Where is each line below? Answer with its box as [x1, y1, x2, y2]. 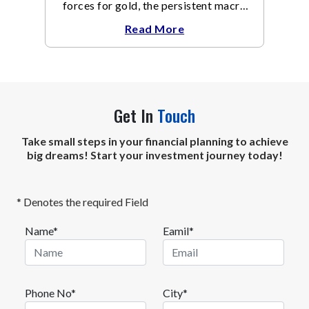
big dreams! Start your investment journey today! [26, 148, 283, 161]
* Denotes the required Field [17, 195, 148, 208]
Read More [124, 21, 185, 35]
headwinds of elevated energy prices [63, 11, 246, 25]
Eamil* [163, 223, 194, 237]
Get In [114, 102, 157, 128]
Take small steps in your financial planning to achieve [21, 134, 288, 148]
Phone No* [25, 286, 76, 299]
